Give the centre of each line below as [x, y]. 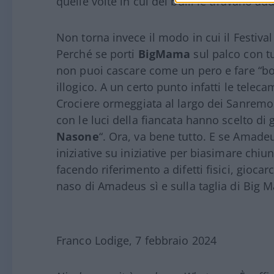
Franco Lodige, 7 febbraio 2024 [136, 241]
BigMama [164, 54]
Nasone [78, 137]
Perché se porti [97, 54]
